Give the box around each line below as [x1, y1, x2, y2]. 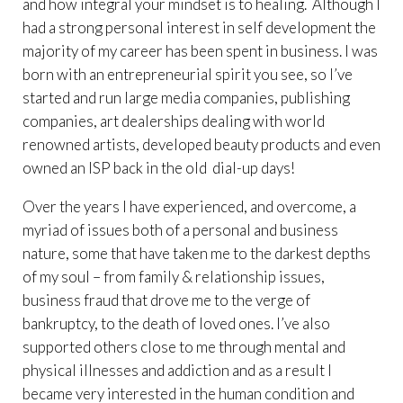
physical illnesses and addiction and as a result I [22, 360, 332, 380]
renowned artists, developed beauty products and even [22, 134, 381, 154]
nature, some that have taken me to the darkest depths [22, 243, 371, 263]
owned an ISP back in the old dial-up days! [22, 157, 295, 177]
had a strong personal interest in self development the [22, 17, 376, 37]
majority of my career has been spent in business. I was [22, 40, 378, 60]
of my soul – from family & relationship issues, [22, 266, 325, 286]
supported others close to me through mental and [22, 336, 345, 356]
